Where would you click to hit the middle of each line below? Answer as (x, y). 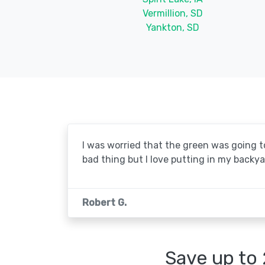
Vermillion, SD (172, 13)
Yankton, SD (172, 27)
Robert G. (104, 202)
